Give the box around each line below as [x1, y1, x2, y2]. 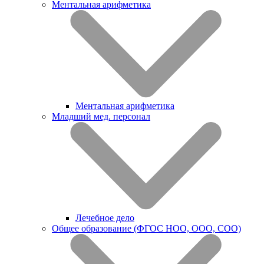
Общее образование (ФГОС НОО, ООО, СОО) [52, 223, 241, 233]
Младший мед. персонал [52, 111, 150, 121]
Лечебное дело [75, 212, 134, 223]
